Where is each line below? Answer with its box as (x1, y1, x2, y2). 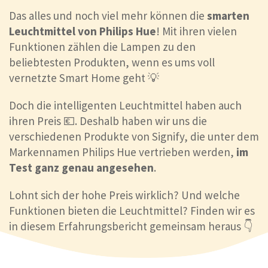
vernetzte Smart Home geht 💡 (9, 71, 159, 86)
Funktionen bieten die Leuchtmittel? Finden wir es (9, 203, 255, 218)
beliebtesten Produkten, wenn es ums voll (9, 55, 215, 70)
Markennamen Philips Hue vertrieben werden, (9, 145, 236, 160)
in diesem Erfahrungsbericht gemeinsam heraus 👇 (9, 219, 252, 234)
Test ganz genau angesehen (9, 160, 154, 175)
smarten (207, 8, 249, 23)
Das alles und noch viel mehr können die (9, 8, 207, 23)
